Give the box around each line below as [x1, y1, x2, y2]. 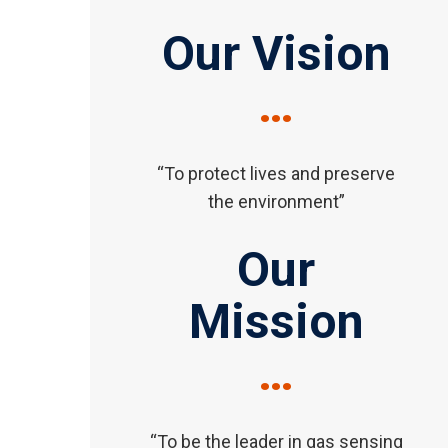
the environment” [207, 190, 345, 212]
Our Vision [161, 24, 391, 82]
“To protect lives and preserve [157, 162, 396, 184]
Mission [188, 292, 364, 350]
